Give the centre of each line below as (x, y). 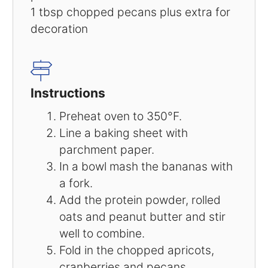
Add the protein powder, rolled (140, 200)
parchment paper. (106, 149)
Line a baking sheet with (123, 133)
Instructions (68, 93)
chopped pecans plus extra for (147, 12)
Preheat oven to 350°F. (120, 116)
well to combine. (102, 233)
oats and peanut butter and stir (142, 216)
